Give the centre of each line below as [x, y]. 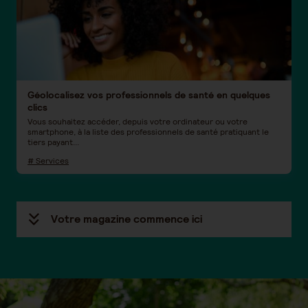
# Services [48, 161]
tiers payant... [53, 142]
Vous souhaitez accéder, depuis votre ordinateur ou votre [137, 121]
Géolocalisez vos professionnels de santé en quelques [149, 95]
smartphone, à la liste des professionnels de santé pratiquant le [148, 132]
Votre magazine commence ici [126, 219]
